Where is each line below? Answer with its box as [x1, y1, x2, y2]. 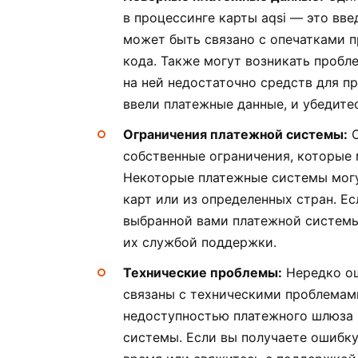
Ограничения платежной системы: [123, 126, 348, 143]
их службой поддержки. [123, 234, 276, 251]
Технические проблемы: [123, 265, 282, 281]
